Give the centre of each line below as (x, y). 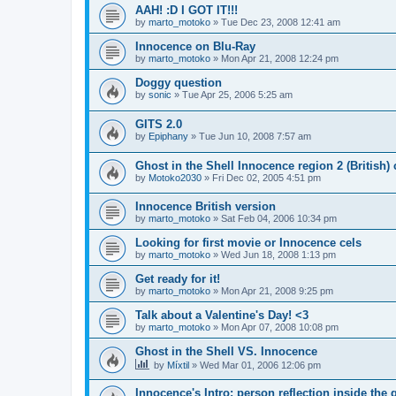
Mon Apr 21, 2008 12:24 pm (280, 59)
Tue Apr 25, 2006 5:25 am (237, 95)
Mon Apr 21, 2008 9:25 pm (277, 291)
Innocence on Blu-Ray (195, 47)
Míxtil (178, 366)
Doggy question (179, 83)
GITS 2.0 (159, 124)
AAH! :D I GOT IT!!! (187, 11)
